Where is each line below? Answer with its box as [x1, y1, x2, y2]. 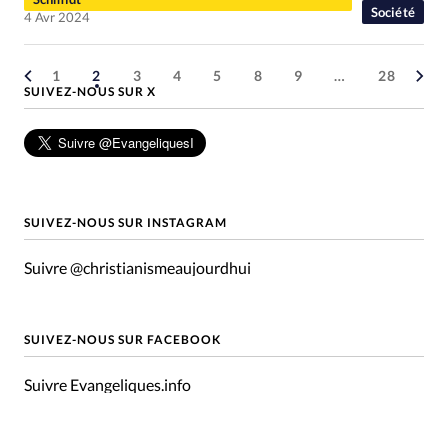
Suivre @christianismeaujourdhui [24, 257, 251, 277]
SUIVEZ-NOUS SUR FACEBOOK [24, 331, 221, 347]
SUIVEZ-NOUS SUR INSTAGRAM [24, 214, 227, 230]
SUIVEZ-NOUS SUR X [24, 83, 156, 99]
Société [370, 3, 415, 20]
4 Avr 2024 [24, 8, 90, 25]
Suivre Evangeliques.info [24, 374, 191, 394]
